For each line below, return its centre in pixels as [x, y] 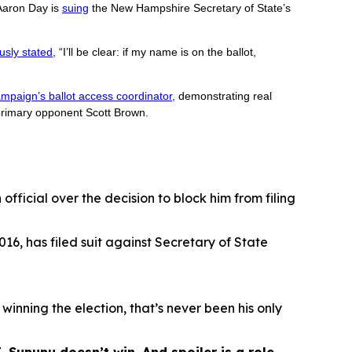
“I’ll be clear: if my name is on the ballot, [156, 52]
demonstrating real [224, 96]
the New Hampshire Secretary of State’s [190, 8]
